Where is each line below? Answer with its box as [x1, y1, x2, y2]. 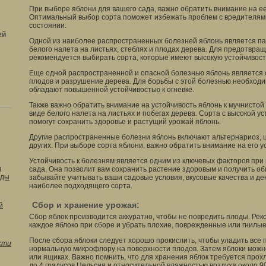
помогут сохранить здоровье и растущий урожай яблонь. [29, 118, 221, 126]
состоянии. [29, 21, 66, 30]
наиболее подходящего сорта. [29, 182, 132, 190]
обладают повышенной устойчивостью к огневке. [29, 85, 194, 94]
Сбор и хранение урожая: [32, 200, 140, 210]
